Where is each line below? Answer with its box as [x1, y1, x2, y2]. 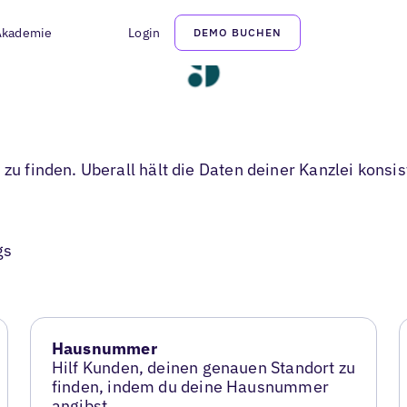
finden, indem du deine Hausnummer [51, 376, 329, 398]
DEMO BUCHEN [194, 25, 282, 39]
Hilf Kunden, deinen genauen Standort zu [51, 357, 355, 379]
